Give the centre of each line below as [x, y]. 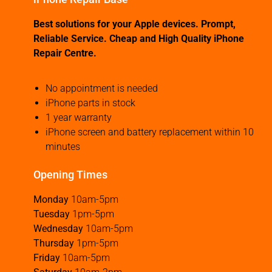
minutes [63, 147]
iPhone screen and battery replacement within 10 [150, 132]
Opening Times [70, 175]
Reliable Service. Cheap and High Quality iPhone [139, 39]
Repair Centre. [65, 53]
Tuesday [52, 214]
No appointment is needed [102, 89]
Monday [51, 200]
